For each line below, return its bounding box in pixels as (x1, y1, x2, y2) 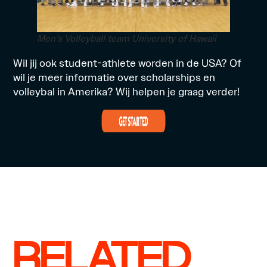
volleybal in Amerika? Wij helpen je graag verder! (13, 84, 240, 100)
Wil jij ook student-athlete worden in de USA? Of (13, 55, 242, 71)
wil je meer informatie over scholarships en (13, 70, 216, 85)
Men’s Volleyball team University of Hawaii (37, 32, 217, 46)
